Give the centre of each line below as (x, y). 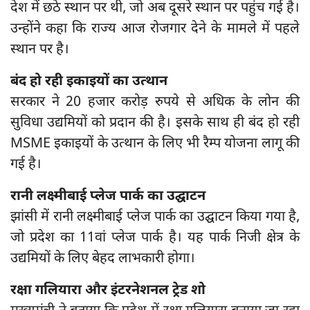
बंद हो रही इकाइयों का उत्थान (89, 82)
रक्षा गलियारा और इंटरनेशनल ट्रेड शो (108, 291)
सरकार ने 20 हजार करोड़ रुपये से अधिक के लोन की (155, 103)
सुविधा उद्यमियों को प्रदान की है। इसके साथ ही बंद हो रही (155, 124)
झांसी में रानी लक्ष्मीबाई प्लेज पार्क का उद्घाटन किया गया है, (155, 218)
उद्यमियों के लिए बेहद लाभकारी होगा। (103, 259)
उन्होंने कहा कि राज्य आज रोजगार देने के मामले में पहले (155, 29)
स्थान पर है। (40, 50)
